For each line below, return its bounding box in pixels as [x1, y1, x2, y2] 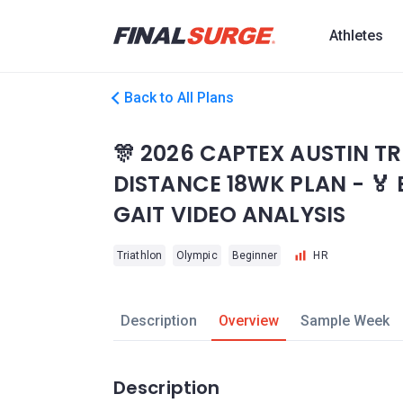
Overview [218, 312, 279, 329]
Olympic [175, 249, 218, 262]
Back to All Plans [124, 89, 234, 106]
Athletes [329, 27, 383, 44]
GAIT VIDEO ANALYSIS [113, 200, 345, 229]
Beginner [231, 249, 278, 262]
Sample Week [300, 312, 390, 329]
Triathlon [117, 249, 162, 262]
